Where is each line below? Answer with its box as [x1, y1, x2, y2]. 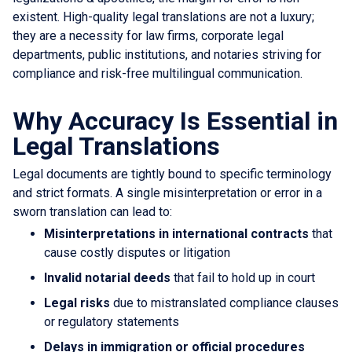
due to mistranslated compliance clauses [110, 295, 339, 310]
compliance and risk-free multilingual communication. [13, 65, 302, 81]
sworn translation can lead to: [13, 203, 172, 219]
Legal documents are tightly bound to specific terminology [13, 166, 332, 181]
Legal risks [44, 295, 110, 310]
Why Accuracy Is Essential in [13, 105, 338, 136]
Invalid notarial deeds [44, 269, 170, 285]
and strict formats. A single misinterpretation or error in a [13, 185, 322, 200]
